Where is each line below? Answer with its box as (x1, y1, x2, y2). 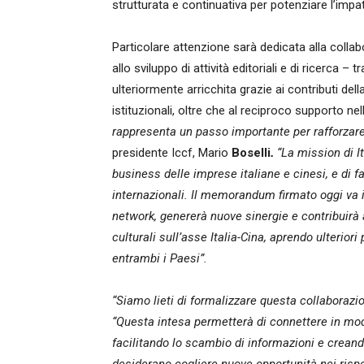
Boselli (232, 145, 271, 160)
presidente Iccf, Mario (112, 145, 232, 160)
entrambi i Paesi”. (112, 251, 207, 266)
